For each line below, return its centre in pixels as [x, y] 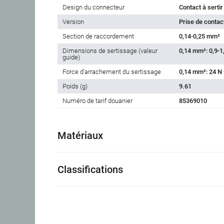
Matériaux [80, 136]
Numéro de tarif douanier [97, 101]
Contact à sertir [201, 7]
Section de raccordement [98, 36]
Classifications [90, 170]
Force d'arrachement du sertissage [112, 72]
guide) [71, 57]
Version [73, 22]
